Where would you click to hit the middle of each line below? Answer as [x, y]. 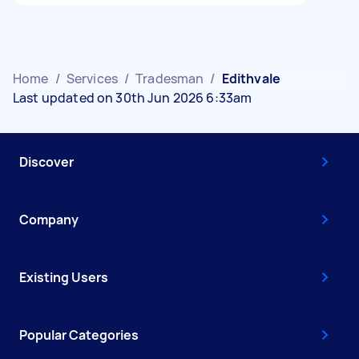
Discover [46, 161]
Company [49, 219]
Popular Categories [79, 335]
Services [92, 78]
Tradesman [170, 78]
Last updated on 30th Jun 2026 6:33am [133, 97]
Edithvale [251, 78]
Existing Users [64, 277]
